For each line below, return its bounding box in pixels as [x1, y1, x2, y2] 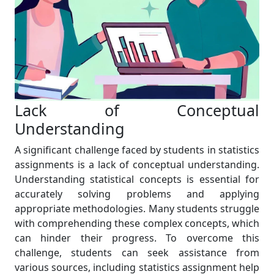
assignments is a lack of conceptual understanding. [15, 158, 259, 172]
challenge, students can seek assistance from [15, 246, 259, 260]
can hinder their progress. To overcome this [15, 231, 259, 245]
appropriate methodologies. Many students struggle [15, 202, 259, 216]
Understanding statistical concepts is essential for [15, 172, 259, 187]
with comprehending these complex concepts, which [15, 217, 259, 231]
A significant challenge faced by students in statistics [15, 143, 259, 157]
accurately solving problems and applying [15, 187, 259, 201]
